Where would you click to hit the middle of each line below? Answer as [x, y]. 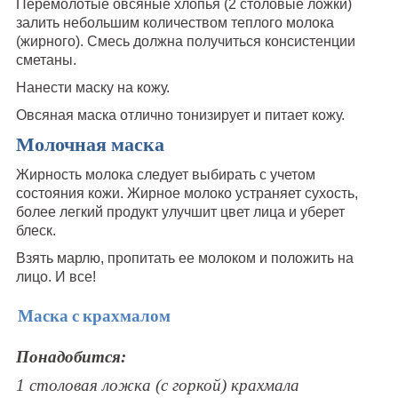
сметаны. [46, 60]
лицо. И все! [56, 277]
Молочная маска [90, 145]
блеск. [36, 231]
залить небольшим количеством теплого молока [175, 23]
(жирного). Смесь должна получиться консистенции [185, 42]
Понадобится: [71, 356]
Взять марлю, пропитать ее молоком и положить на [184, 259]
